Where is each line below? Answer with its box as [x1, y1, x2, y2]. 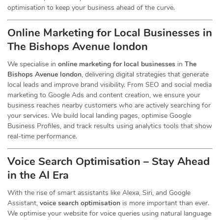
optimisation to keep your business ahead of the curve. [7, 3, 175, 12]
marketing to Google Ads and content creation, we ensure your [7, 90, 200, 100]
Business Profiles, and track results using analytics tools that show [7, 121, 212, 131]
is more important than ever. [120, 198, 209, 208]
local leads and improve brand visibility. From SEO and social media [7, 80, 212, 89]
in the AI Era [7, 168, 69, 183]
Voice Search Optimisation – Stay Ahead [7, 154, 210, 169]
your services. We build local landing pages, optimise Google [7, 111, 191, 120]
